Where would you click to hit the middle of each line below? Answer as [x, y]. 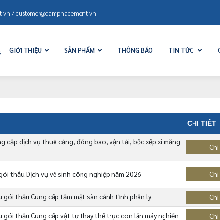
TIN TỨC [181, 50]
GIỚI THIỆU [26, 50]
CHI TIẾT [202, 123]
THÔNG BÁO [135, 50]
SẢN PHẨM [80, 50]
